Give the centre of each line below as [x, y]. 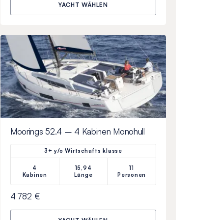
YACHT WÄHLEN [83, 5]
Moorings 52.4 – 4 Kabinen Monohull [77, 131]
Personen [132, 175]
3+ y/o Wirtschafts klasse [83, 151]
